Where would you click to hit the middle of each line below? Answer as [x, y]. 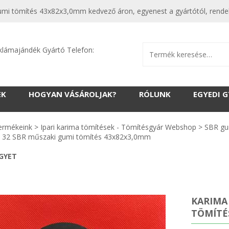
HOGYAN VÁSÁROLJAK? [73, 94]
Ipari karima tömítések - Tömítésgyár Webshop [118, 127]
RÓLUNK [155, 94]
